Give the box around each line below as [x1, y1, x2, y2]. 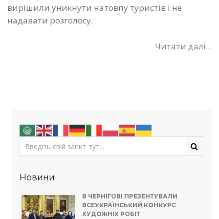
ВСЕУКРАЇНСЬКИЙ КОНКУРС [82, 201, 176, 209]
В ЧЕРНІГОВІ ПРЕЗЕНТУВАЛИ [82, 193, 177, 200]
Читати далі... [155, 41, 212, 52]
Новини [20, 172, 55, 183]
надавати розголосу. [7, 15, 93, 26]
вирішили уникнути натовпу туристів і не [7, 2, 182, 13]
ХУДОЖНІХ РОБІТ [82, 210, 140, 218]
